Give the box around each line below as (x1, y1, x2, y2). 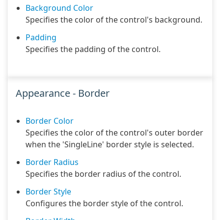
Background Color (26, 2, 93, 13)
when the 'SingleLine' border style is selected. (26, 139, 194, 150)
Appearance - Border (16, 86, 110, 100)
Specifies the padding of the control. (26, 44, 161, 55)
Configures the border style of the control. (26, 198, 183, 209)
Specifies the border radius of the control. (26, 168, 181, 179)
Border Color (26, 115, 74, 126)
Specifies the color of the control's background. (26, 14, 202, 25)
